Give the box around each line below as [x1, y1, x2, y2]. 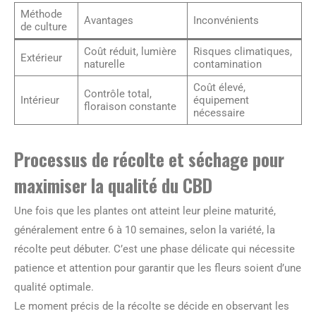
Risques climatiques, [193, 44, 292, 58]
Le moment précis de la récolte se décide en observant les [14, 299, 289, 312]
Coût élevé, [193, 80, 245, 94]
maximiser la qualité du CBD [14, 171, 212, 198]
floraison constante [83, 99, 176, 113]
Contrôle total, [83, 87, 152, 100]
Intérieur [20, 93, 59, 107]
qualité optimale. [14, 280, 94, 293]
